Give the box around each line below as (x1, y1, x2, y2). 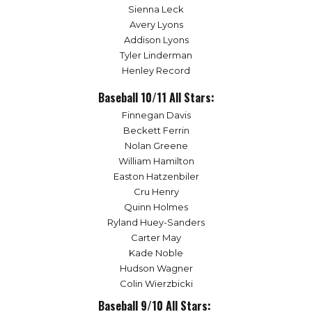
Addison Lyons (123, 34, 189, 46)
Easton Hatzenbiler (113, 171, 199, 182)
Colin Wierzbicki (119, 278, 193, 290)
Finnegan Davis (121, 109, 191, 121)
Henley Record (122, 65, 190, 77)
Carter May (131, 232, 181, 244)
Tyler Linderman (120, 49, 192, 61)
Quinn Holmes (124, 201, 188, 213)
